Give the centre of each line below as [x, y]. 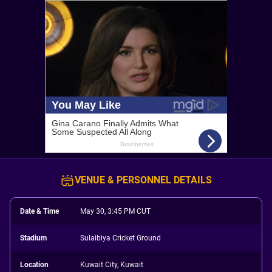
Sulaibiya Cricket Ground [121, 238]
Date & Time [39, 211]
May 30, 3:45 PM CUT [116, 211]
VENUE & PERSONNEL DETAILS [143, 180]
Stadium [33, 238]
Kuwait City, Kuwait [112, 265]
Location [34, 265]
